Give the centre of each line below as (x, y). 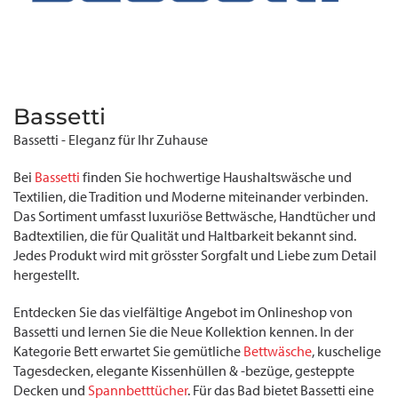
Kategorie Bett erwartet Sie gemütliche (128, 351)
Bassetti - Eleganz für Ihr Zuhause (111, 140)
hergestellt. (46, 275)
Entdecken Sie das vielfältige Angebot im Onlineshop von (183, 312)
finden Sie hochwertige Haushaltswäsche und (216, 177)
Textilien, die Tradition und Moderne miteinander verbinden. (191, 197)
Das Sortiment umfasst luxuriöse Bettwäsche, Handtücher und (195, 216)
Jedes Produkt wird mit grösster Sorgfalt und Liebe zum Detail (195, 255)
